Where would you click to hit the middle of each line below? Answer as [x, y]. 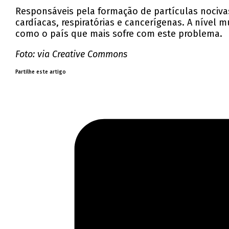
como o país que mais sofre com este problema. [119, 34]
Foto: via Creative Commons [73, 54]
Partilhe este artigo [41, 72]
